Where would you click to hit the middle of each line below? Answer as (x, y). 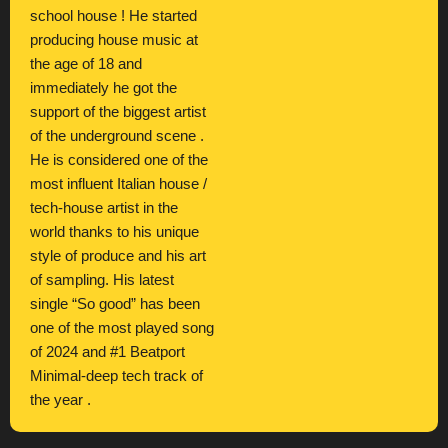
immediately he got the (103, 88)
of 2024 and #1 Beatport (107, 352)
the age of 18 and (86, 64)
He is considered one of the (119, 160)
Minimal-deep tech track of (116, 376)
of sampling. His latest (102, 280)
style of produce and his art (118, 256)
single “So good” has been (115, 304)
